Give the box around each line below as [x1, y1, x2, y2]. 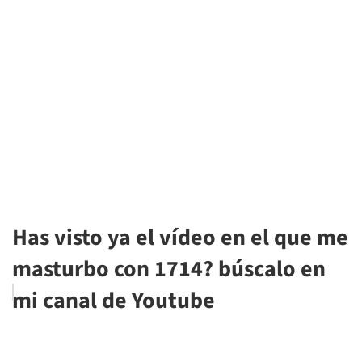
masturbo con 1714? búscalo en [12, 253, 326, 286]
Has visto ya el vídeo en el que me [12, 221, 348, 255]
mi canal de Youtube [12, 284, 215, 318]
